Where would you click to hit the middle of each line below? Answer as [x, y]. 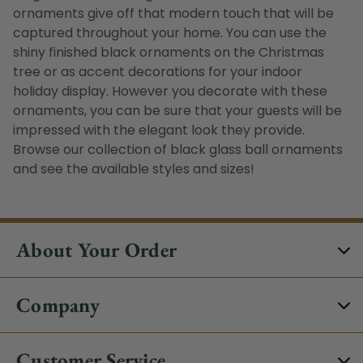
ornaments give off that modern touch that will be [173, 14]
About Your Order [96, 250]
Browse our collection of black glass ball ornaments [178, 150]
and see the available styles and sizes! [134, 169]
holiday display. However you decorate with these [170, 92]
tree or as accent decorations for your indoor [158, 72]
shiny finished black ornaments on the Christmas [169, 53]
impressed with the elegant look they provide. [159, 130]
